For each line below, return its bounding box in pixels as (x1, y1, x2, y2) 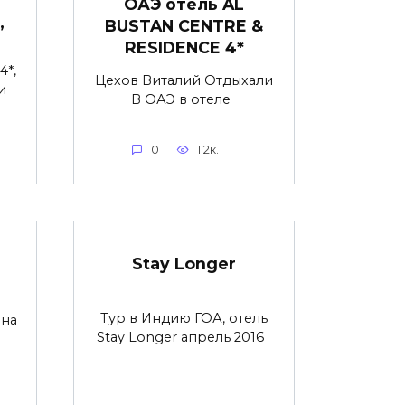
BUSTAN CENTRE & (105, 15, 263, 35)
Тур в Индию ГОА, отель (100, 310, 268, 327)
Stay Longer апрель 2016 (97, 329, 271, 346)
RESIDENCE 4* (124, 37, 244, 57)
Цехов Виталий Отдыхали (95, 71, 273, 89)
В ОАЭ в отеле (130, 90, 238, 108)
